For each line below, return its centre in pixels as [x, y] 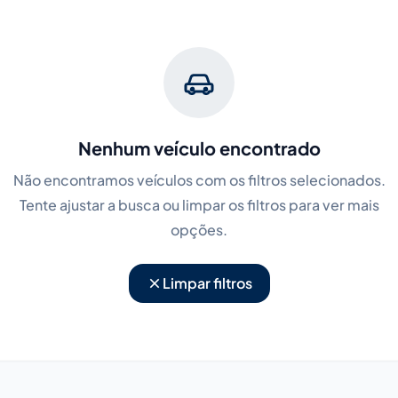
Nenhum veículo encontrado [199, 148]
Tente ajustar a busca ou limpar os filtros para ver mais [199, 205]
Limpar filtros [207, 283]
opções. [199, 230]
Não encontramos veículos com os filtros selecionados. [199, 180]
